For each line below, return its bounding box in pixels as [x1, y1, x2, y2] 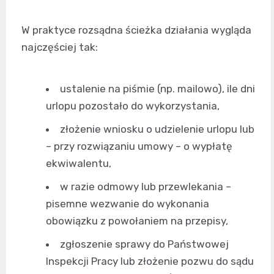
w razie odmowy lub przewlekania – [60, 180, 231, 193]
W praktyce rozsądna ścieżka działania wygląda [21, 24, 251, 37]
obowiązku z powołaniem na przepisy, [46, 215, 228, 228]
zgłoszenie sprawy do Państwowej [60, 238, 229, 251]
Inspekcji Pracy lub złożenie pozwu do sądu [46, 255, 254, 268]
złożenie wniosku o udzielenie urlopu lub [60, 123, 254, 136]
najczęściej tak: [21, 41, 98, 54]
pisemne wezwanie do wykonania [46, 198, 209, 210]
